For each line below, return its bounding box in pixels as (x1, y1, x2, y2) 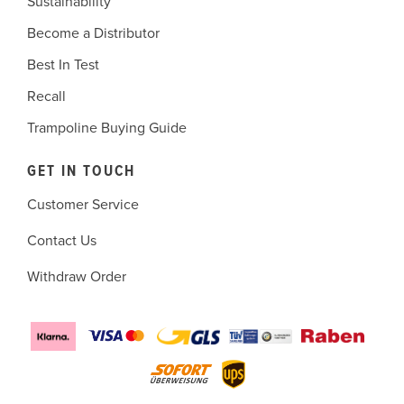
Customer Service (27, 195, 139, 214)
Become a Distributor (27, 23, 160, 42)
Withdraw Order (27, 267, 126, 286)
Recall (27, 87, 66, 106)
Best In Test (27, 55, 99, 74)
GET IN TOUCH (27, 161, 135, 182)
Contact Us (27, 231, 96, 250)
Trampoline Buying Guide (27, 118, 187, 137)
